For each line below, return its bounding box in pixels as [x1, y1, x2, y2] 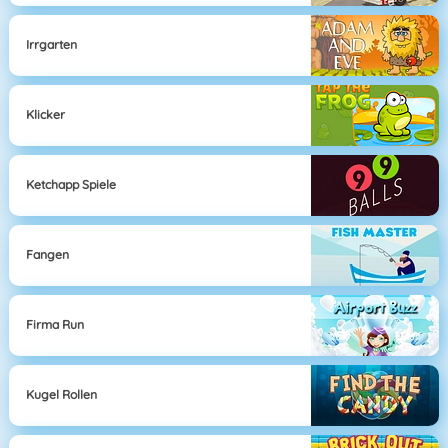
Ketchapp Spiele [26, 177, 117, 193]
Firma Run [26, 317, 85, 333]
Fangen [26, 247, 70, 263]
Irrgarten [26, 37, 78, 53]
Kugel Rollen [26, 387, 98, 403]
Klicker [26, 107, 66, 123]
